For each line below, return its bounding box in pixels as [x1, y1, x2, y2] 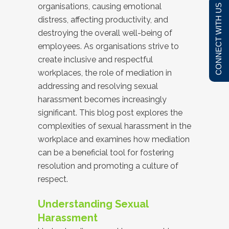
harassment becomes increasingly [38, 95, 167, 104]
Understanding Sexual [38, 198, 148, 210]
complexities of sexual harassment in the [38, 121, 191, 131]
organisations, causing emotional [38, 2, 162, 11]
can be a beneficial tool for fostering [38, 148, 174, 157]
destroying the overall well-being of [38, 28, 172, 38]
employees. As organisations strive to [38, 41, 179, 51]
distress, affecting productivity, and [38, 15, 168, 25]
